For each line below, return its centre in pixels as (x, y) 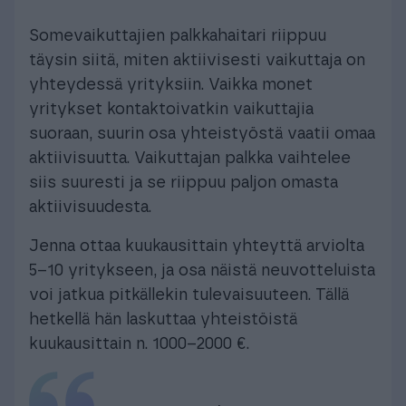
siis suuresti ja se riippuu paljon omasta (184, 183)
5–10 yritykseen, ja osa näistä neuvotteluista (202, 271)
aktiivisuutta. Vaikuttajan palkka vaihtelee (190, 158)
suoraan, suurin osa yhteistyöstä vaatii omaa (202, 134)
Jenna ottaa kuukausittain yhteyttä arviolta (197, 246)
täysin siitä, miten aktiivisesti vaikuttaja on (197, 60)
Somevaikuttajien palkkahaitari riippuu (178, 36)
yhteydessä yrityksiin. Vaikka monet (171, 85)
